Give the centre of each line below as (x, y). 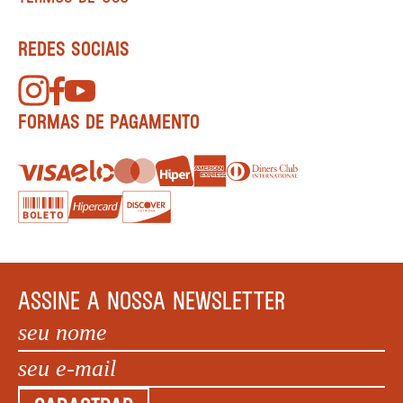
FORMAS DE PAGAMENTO (109, 121)
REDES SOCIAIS (74, 49)
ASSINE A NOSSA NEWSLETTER (152, 300)
